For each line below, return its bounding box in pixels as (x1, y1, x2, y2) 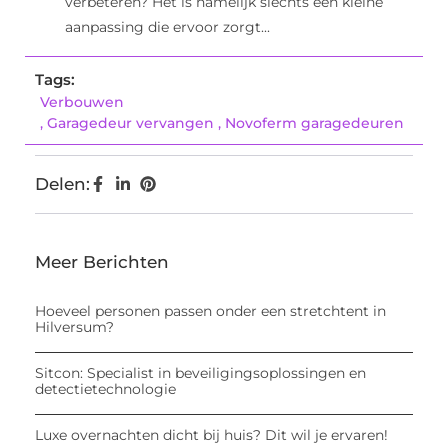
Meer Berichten (35, 252, 169, 273)
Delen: (35, 174, 90, 195)
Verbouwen (40, 93, 124, 112)
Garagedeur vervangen (47, 114, 214, 133)
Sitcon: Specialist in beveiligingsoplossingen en (35, 364, 366, 383)
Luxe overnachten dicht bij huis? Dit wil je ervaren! (35, 426, 388, 445)
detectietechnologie (35, 380, 176, 399)
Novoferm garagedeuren (225, 114, 404, 133)
